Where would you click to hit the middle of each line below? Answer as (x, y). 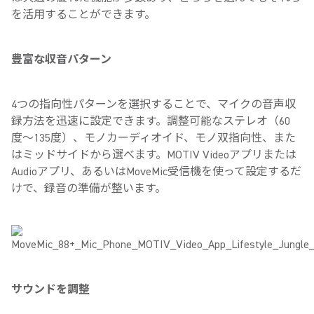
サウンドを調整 (50, 289)
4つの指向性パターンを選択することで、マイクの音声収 (153, 104)
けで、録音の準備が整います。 (89, 189)
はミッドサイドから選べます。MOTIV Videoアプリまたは (154, 155)
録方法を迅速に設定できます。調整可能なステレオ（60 (151, 121)
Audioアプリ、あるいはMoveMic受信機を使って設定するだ (156, 172)
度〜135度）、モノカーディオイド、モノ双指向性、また (153, 138)
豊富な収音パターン (61, 60)
